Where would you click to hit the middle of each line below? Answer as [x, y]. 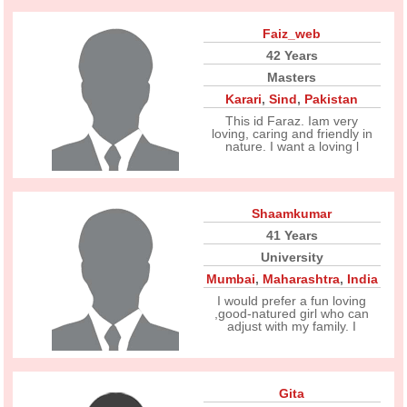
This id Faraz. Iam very [292, 121]
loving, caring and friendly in [292, 134]
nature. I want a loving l [292, 146]
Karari [244, 99]
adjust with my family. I [292, 326]
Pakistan [332, 99]
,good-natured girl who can [292, 313]
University [292, 257]
